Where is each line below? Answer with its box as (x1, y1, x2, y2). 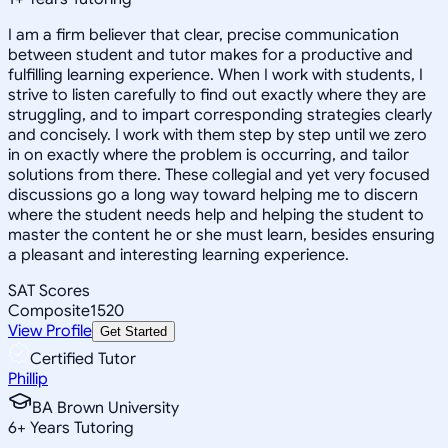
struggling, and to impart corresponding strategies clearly (8, 104, 432, 125)
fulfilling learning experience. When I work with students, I (8, 64, 423, 85)
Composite (8, 300, 90, 321)
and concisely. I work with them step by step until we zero (8, 124, 427, 145)
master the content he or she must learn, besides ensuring (8, 224, 435, 245)
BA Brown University (32, 397, 179, 418)
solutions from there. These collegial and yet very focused (8, 164, 430, 185)
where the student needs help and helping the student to (8, 204, 424, 225)
